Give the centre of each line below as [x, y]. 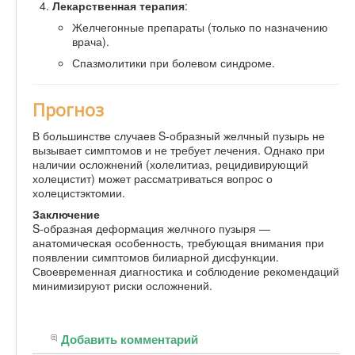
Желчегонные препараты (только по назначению [200, 27]
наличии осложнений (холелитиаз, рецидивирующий [170, 164]
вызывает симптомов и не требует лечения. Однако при [179, 150]
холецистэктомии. [79, 193]
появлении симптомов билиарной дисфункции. [156, 257]
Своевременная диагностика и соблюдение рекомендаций [186, 271]
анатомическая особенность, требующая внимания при [178, 243]
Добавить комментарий [130, 340]
